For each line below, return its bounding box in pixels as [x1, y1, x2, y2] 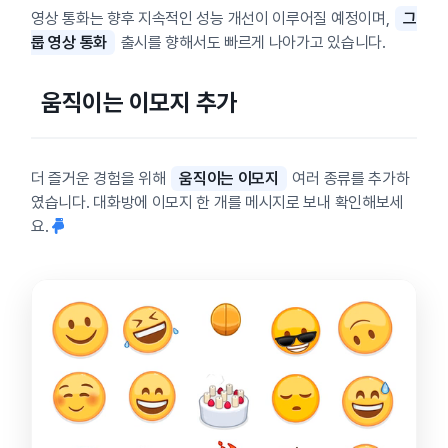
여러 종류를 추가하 [288, 168, 410, 188]
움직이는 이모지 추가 [41, 87, 237, 117]
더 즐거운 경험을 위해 [31, 168, 170, 188]
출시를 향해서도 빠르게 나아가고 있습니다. [116, 32, 386, 52]
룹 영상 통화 [31, 32, 107, 52]
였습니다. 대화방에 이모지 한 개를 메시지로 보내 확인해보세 [31, 192, 404, 212]
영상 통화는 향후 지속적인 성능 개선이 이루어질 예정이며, [31, 8, 394, 28]
